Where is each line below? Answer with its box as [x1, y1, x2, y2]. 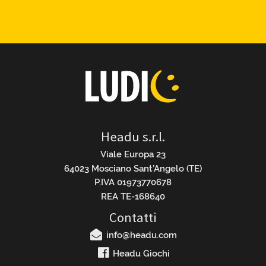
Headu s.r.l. [101, 127, 165, 147]
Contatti [109, 208, 157, 227]
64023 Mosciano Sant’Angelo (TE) [64, 163, 202, 174]
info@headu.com [103, 230, 177, 241]
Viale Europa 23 [100, 149, 166, 160]
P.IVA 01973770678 [94, 177, 172, 188]
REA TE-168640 [101, 191, 165, 202]
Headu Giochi [110, 248, 170, 259]
